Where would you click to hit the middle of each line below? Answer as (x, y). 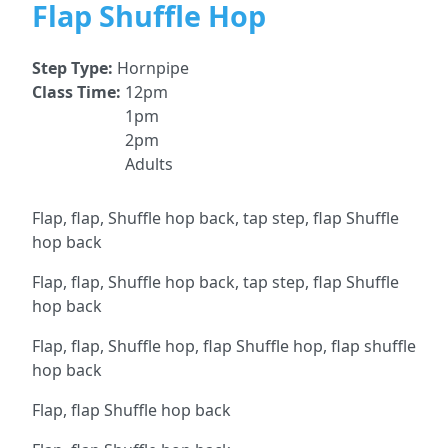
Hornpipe (153, 68)
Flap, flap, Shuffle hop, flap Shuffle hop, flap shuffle (224, 346)
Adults (149, 164)
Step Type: (74, 68)
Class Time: (78, 92)
